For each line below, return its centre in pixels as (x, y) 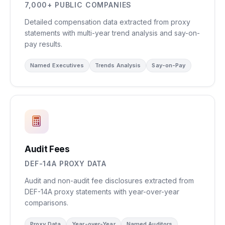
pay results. (43, 44)
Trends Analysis (118, 65)
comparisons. (46, 203)
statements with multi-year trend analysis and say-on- (112, 33)
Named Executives (57, 65)
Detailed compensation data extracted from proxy (107, 22)
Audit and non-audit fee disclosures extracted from (109, 181)
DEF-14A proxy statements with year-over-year (102, 192)
